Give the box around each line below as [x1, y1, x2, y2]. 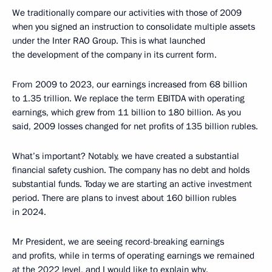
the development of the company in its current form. [12, 48, 217, 61]
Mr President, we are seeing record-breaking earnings [12, 235, 224, 248]
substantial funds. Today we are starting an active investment [12, 177, 252, 190]
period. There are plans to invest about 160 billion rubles [12, 191, 236, 204]
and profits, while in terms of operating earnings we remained [12, 249, 254, 262]
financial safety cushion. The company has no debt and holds [12, 163, 250, 176]
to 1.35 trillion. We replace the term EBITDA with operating [12, 92, 245, 104]
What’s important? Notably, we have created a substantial [12, 149, 239, 162]
